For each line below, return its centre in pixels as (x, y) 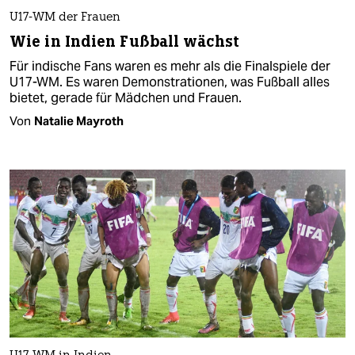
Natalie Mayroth (79, 121)
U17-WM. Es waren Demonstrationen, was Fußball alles (170, 82)
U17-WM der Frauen (65, 18)
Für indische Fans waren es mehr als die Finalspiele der (170, 67)
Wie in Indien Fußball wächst (124, 42)
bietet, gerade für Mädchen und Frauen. (126, 98)
